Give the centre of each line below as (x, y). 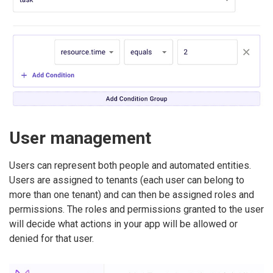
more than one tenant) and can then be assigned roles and (132, 195)
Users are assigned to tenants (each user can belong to (127, 180)
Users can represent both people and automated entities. (130, 166)
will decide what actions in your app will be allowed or (123, 224)
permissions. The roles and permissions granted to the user (136, 210)
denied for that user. (51, 239)
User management (80, 138)
